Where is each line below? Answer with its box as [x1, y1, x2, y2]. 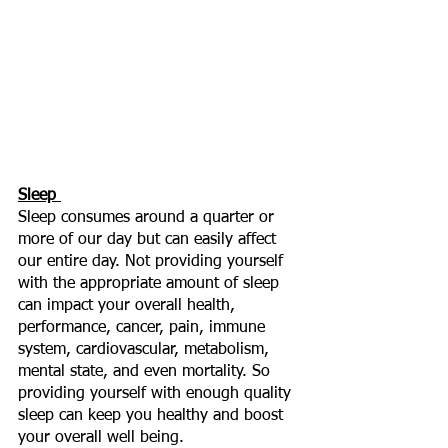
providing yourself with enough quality [18, 385, 296, 402]
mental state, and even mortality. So [18, 363, 275, 380]
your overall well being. [18, 429, 189, 446]
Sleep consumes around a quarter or [18, 209, 279, 226]
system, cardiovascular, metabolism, [18, 341, 274, 358]
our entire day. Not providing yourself [18, 253, 288, 270]
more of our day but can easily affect [18, 231, 281, 248]
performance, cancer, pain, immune [18, 319, 270, 336]
